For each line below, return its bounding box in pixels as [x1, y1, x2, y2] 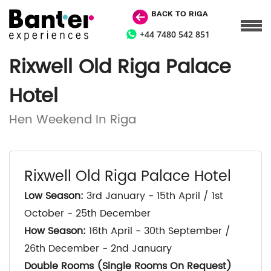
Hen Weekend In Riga [9, 110, 136, 130]
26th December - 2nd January [24, 241, 172, 256]
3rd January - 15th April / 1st [83, 188, 223, 204]
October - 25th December [24, 206, 151, 221]
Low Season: [24, 188, 83, 204]
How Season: [24, 223, 86, 239]
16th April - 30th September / [86, 223, 230, 239]
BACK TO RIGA [151, 9, 208, 18]
